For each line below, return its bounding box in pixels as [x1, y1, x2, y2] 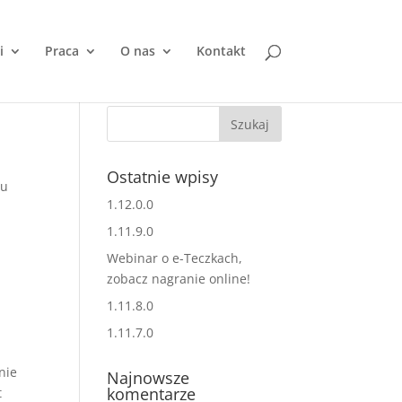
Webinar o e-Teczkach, [107, 249, 243, 267]
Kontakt [196, 42, 246, 59]
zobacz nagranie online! [107, 270, 251, 287]
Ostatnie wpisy [107, 166, 219, 188]
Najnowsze [107, 367, 190, 389]
